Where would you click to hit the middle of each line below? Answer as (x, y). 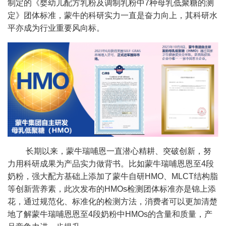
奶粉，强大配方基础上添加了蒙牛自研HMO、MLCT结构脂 (113, 176)
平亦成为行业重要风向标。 (56, 28)
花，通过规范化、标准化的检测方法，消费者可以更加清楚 (112, 201)
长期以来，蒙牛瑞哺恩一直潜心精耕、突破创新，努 (118, 151)
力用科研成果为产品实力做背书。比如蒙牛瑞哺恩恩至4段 (111, 163)
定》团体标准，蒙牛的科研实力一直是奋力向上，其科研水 (112, 15)
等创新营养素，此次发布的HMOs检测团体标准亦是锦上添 (112, 189)
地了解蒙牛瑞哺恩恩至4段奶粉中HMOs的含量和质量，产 (110, 214)
